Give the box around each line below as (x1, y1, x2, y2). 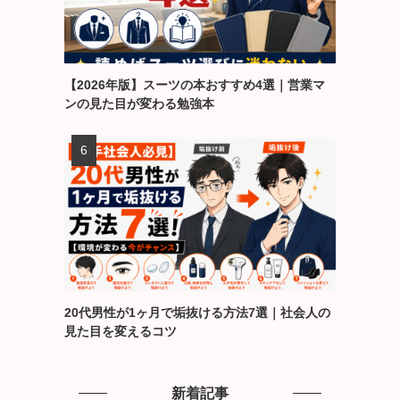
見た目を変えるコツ (64, 323, 177, 338)
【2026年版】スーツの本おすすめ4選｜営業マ (64, 77, 325, 92)
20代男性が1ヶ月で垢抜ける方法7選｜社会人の (64, 304, 330, 320)
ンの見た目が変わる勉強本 (64, 96, 214, 111)
